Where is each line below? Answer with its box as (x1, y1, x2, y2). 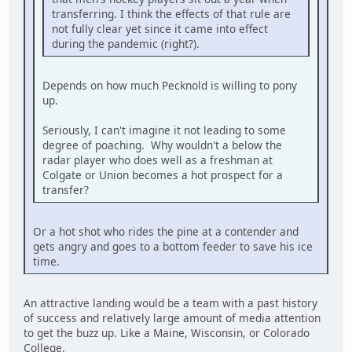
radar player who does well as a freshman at (42, 152, 273, 168)
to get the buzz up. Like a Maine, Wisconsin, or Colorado (24, 325, 310, 341)
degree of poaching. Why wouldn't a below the (42, 137, 282, 153)
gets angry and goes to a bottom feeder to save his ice (33, 239, 313, 255)
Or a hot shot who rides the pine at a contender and (33, 224, 299, 240)
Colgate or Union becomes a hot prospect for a (42, 167, 283, 183)
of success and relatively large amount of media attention (24, 310, 321, 326)
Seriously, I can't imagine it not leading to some (42, 123, 286, 138)
